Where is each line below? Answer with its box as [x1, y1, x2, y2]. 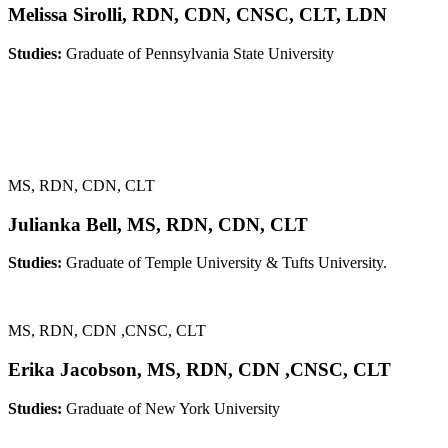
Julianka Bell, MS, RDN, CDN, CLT [8, 213, 308, 235]
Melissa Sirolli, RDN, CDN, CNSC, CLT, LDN [8, 4, 387, 26]
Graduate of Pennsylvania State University [62, 44, 334, 62]
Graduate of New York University [66, 399, 280, 417]
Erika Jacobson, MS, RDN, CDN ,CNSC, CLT [8, 358, 391, 380]
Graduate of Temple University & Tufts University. [66, 254, 387, 272]
